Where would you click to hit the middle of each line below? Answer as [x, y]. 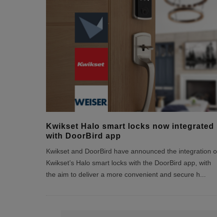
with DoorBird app [83, 136]
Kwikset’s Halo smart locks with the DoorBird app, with [128, 163]
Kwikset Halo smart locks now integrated [130, 126]
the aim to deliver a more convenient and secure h [123, 175]
